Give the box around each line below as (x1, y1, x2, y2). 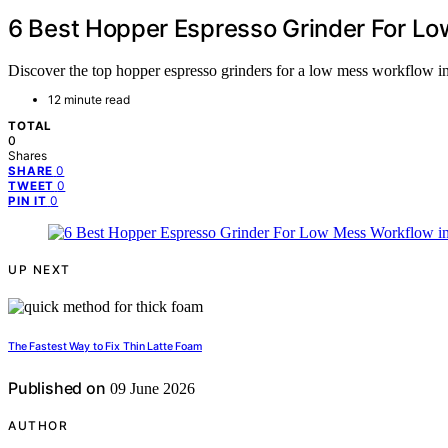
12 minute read (48, 92, 130, 108)
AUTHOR (8, 418, 68, 434)
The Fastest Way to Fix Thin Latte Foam (8, 340, 202, 354)
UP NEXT (8, 262, 71, 278)
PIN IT (8, 194, 48, 209)
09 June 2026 (105, 380, 195, 398)
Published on (8, 378, 106, 399)
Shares (8, 148, 47, 164)
